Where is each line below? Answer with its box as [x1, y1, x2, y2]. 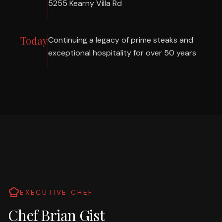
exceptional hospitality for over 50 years [48, 48, 196, 58]
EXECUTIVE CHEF [20, 188, 94, 197]
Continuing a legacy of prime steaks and [48, 35, 193, 45]
